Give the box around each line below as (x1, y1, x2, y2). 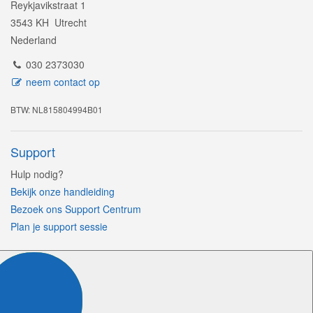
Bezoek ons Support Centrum (10, 202, 141, 217)
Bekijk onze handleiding (10, 184, 115, 199)
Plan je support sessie (10, 219, 108, 234)
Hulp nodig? (10, 167, 64, 182)
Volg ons (10, 248, 59, 267)
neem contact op (23, 75, 100, 89)
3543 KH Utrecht (10, 15, 87, 30)
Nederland (10, 33, 57, 48)
